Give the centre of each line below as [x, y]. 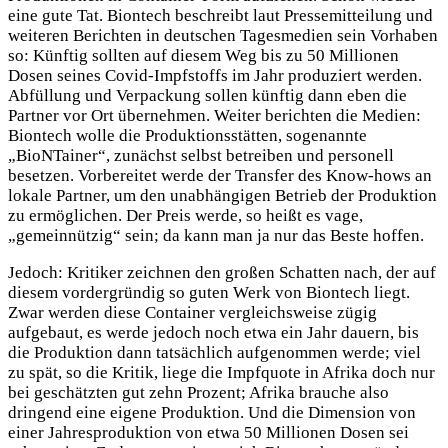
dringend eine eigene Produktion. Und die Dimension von [212, 412]
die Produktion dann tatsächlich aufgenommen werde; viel [214, 352]
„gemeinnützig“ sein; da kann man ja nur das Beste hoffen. [216, 236]
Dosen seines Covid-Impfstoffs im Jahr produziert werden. [215, 76]
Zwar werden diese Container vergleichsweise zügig [192, 312]
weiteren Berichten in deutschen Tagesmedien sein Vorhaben [223, 36]
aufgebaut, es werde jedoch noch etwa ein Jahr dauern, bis [213, 332]
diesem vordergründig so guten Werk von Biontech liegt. [209, 292]
